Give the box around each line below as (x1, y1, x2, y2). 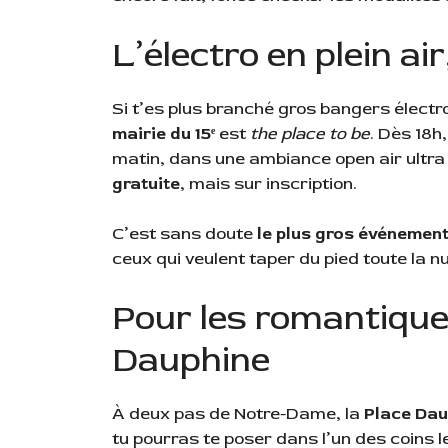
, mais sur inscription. (180, 172, 361, 194)
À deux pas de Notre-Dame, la (112, 402, 364, 424)
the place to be (250, 122, 370, 144)
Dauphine (112, 337, 270, 382)
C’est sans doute (112, 223, 257, 245)
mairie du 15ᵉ (112, 122, 215, 144)
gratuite (112, 172, 180, 194)
